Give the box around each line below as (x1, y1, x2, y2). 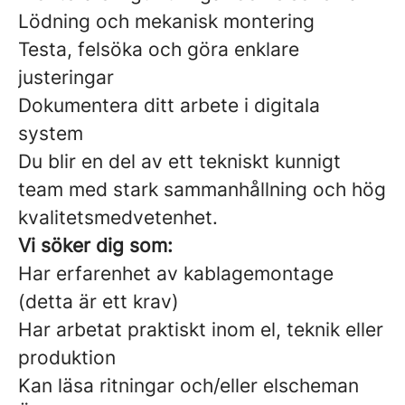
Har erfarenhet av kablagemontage (18, 262, 334, 285)
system (18, 122, 83, 145)
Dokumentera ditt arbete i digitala (18, 94, 320, 117)
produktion (18, 346, 116, 369)
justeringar (18, 66, 114, 89)
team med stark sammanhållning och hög (18, 178, 386, 201)
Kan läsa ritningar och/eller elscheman (18, 374, 359, 397)
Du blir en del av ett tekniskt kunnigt (18, 150, 341, 173)
